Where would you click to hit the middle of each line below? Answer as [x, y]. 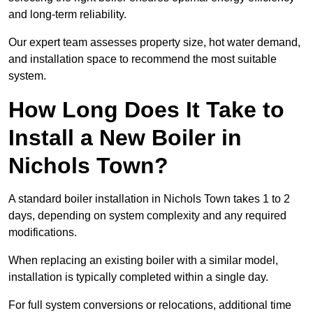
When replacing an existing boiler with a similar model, [143, 261]
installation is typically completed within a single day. [140, 277]
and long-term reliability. [69, 15]
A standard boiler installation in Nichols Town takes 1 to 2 [149, 199]
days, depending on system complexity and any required [147, 216]
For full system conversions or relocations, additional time [150, 305]
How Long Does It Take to [146, 110]
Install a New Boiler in [125, 138]
